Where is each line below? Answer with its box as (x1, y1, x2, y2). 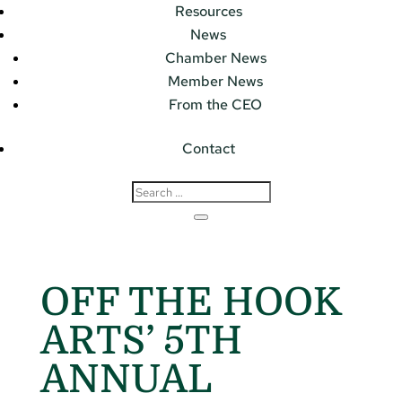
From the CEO (169, 95, 262, 115)
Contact (181, 139, 235, 159)
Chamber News (164, 48, 267, 68)
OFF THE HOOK (39, 279, 341, 324)
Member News (168, 72, 263, 92)
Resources (174, 2, 242, 22)
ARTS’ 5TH (39, 318, 242, 363)
